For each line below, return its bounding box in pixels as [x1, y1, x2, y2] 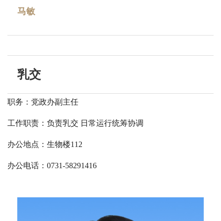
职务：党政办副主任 [7, 97, 78, 106]
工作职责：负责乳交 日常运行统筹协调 [7, 118, 144, 127]
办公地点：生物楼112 [7, 140, 82, 148]
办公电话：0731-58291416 [7, 161, 97, 170]
